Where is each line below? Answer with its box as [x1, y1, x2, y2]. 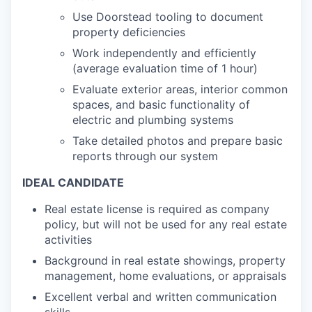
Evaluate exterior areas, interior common [72, 82, 288, 96]
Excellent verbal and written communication [45, 290, 276, 304]
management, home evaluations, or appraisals [45, 269, 286, 283]
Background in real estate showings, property [45, 253, 286, 267]
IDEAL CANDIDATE [22, 175, 124, 189]
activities [45, 233, 92, 247]
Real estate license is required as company [45, 202, 270, 216]
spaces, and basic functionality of [72, 97, 250, 111]
